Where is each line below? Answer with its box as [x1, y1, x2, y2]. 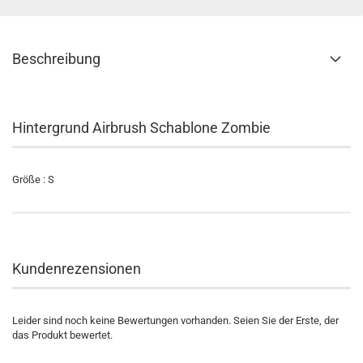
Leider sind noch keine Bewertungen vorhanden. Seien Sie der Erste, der [12, 314, 339, 327]
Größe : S [12, 173, 54, 186]
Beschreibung [12, 50, 100, 67]
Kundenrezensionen [12, 260, 141, 277]
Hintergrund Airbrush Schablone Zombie [12, 119, 271, 136]
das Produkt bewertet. [12, 329, 113, 341]
